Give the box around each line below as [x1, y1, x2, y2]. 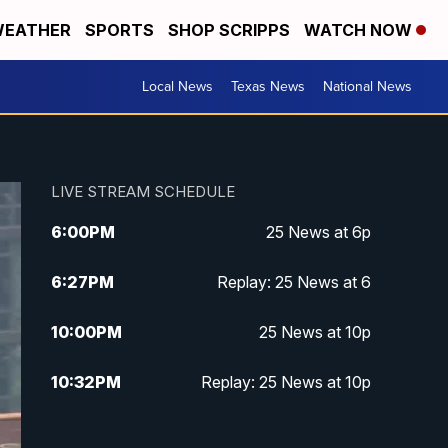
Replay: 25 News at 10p [200, 372, 371, 393]
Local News [142, 76, 213, 97]
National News [323, 76, 412, 97]
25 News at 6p [265, 222, 371, 243]
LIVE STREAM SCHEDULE [50, 182, 235, 202]
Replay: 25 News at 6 [216, 272, 371, 293]
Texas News [231, 76, 305, 97]
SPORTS [85, 20, 154, 40]
